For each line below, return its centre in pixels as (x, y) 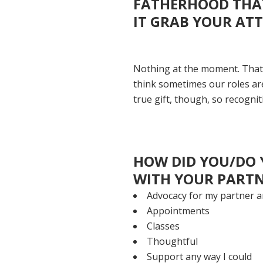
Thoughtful (174, 241)
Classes (163, 226)
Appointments (178, 210)
